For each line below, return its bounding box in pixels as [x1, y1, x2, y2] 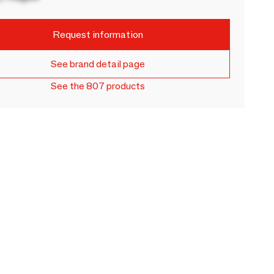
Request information [53, 28, 144, 40]
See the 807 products [51, 80, 146, 92]
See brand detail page [51, 58, 146, 70]
